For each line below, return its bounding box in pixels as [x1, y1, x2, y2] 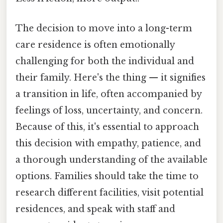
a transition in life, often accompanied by [15, 88, 202, 100]
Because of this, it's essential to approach [15, 121, 199, 132]
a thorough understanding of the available [15, 154, 208, 165]
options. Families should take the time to [15, 170, 199, 182]
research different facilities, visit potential [15, 187, 204, 198]
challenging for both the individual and [15, 55, 194, 67]
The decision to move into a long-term [15, 22, 192, 34]
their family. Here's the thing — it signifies [15, 72, 206, 83]
